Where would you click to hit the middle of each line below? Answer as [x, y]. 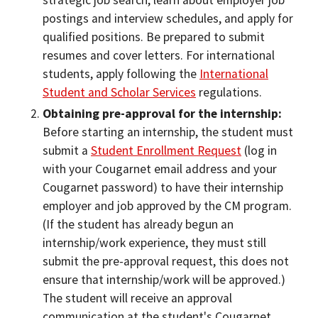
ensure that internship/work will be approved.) [164, 280]
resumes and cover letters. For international [159, 55]
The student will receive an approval [137, 298]
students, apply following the [121, 74]
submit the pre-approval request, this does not [166, 261]
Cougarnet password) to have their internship [163, 187]
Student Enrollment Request [166, 150]
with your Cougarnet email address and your [160, 169]
